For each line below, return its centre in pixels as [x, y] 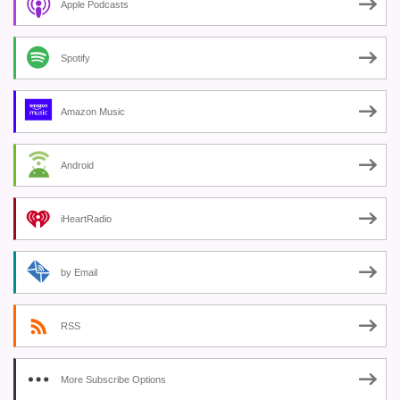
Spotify [75, 58]
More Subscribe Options [113, 379]
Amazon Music [93, 111]
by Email [79, 272]
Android [77, 165]
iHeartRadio [86, 218]
